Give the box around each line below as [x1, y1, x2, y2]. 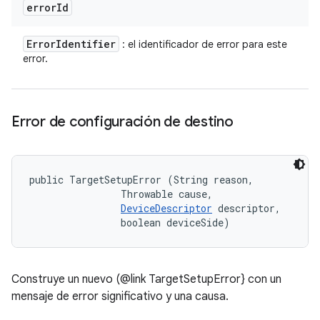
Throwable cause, [29, 187, 219, 201]
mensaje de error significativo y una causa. [11, 289, 229, 304]
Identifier [56, 37, 116, 51]
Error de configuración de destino [11, 113, 234, 131]
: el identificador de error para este [119, 38, 287, 51]
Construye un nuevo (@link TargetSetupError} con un [11, 272, 281, 286]
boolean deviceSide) [29, 216, 230, 229]
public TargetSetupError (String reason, [29, 173, 259, 186]
